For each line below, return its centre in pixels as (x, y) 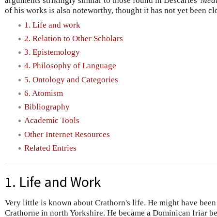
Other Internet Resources (67, 134)
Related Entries (50, 148)
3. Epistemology (52, 52)
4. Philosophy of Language (70, 66)
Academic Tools (52, 121)
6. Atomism (44, 93)
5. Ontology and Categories (71, 79)
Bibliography (47, 107)
